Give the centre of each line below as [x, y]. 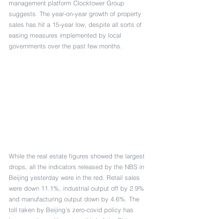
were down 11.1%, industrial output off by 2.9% [77, 188]
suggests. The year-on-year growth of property [76, 14]
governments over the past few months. [66, 46]
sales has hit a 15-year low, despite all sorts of [76, 25]
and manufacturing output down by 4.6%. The [75, 199]
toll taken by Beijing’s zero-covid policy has [72, 210]
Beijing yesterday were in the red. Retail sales [75, 178]
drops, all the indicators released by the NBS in [77, 167]
